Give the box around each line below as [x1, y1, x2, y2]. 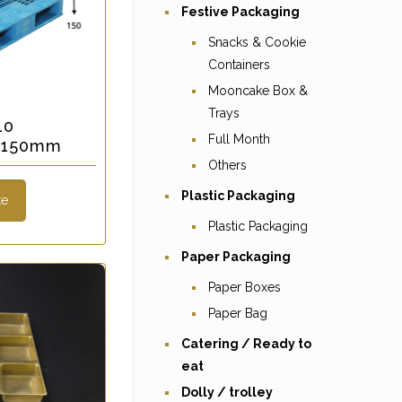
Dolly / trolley [181, 385, 273, 399]
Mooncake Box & [208, 83, 308, 98]
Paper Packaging [181, 249, 291, 264]
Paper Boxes [208, 280, 281, 294]
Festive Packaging [181, 4, 300, 19]
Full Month [208, 132, 270, 146]
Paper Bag [208, 306, 267, 320]
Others [208, 158, 247, 172]
